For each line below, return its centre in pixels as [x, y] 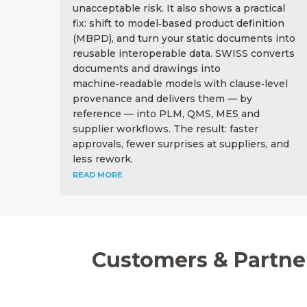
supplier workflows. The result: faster [165, 128]
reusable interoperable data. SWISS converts [184, 53]
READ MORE [98, 174]
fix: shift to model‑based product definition [179, 23]
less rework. [103, 159]
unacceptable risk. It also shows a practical [179, 8]
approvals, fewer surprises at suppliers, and [181, 144]
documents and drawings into [147, 68]
